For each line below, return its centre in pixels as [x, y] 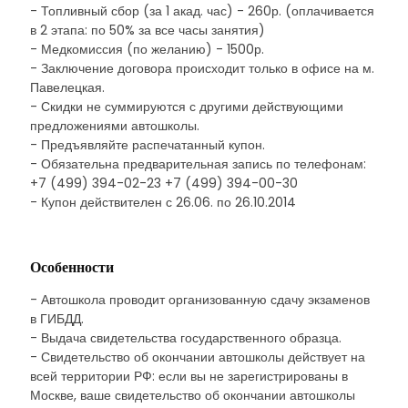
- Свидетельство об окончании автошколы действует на [198, 357]
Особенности [72, 267]
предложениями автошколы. [115, 126]
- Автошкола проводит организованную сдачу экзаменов [200, 300]
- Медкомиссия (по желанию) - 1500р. [147, 49]
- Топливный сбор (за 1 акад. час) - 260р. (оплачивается [202, 11]
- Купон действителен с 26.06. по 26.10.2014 [163, 202]
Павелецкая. [67, 87]
